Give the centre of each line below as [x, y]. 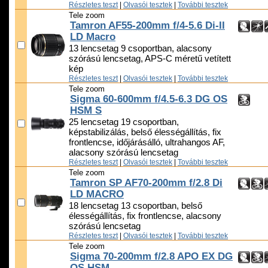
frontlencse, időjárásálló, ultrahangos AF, [147, 143]
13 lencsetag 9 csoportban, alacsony [140, 49]
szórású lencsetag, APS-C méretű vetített [150, 59]
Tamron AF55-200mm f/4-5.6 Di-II [147, 26]
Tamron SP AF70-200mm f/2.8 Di [146, 183]
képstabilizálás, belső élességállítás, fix [145, 133]
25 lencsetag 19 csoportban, [124, 122]
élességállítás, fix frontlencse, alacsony [145, 216]
